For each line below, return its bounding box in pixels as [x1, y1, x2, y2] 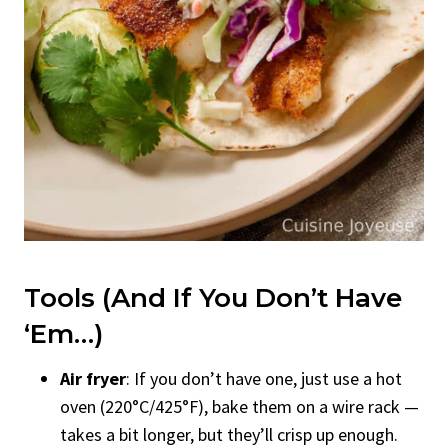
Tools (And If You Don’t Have [24, 281, 402, 314]
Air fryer [60, 366, 126, 390]
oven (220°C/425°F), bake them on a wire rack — [60, 394, 419, 418]
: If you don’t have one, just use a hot [126, 366, 402, 390]
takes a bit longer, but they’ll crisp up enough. [60, 422, 398, 446]
